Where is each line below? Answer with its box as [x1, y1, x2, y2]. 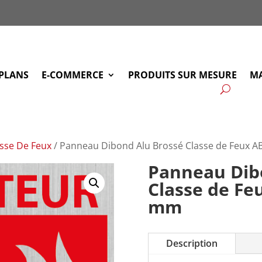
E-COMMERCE [42, 68, 104, 81]
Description [166, 236, 218, 250]
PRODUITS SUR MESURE [128, 68, 237, 81]
